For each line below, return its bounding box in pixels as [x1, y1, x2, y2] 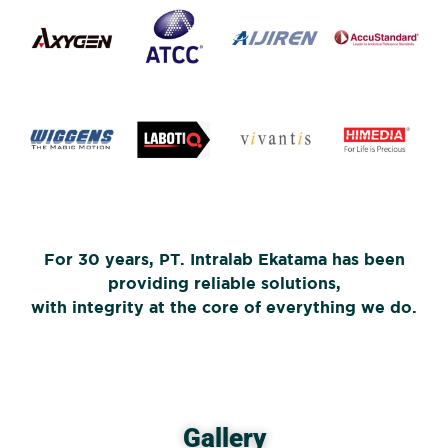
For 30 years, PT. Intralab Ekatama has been [43, 250, 405, 269]
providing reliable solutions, [107, 274, 341, 293]
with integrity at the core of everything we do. [31, 298, 417, 317]
